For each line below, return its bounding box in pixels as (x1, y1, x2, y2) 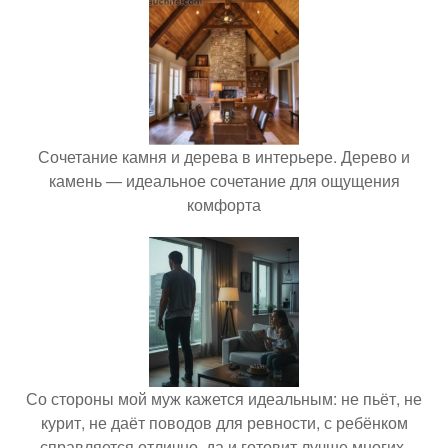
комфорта (187, 193, 261, 217)
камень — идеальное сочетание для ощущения (48, 169, 400, 193)
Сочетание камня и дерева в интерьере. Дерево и (38, 145, 410, 169)
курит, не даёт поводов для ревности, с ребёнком (40, 411, 408, 435)
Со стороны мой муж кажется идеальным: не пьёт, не (26, 387, 422, 411)
